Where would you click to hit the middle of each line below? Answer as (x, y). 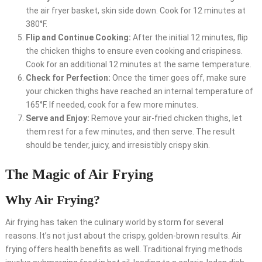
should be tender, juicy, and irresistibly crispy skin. (118, 145)
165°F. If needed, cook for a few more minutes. (112, 105)
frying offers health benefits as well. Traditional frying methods (124, 249)
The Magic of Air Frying (79, 175)
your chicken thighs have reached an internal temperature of (139, 92)
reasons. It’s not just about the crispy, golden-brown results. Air (123, 236)
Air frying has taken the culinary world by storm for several (114, 223)
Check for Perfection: (68, 78)
